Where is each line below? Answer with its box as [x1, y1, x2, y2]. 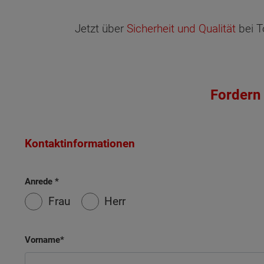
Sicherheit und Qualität [127, 22, 236, 36]
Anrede [25, 176, 55, 187]
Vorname [25, 235, 60, 246]
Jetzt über [75, 22, 127, 36]
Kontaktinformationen [25, 136, 135, 150]
